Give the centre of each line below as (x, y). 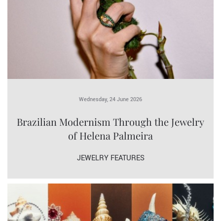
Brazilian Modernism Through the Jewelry (110, 122)
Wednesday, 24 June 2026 (110, 100)
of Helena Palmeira (110, 136)
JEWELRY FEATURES (110, 158)
